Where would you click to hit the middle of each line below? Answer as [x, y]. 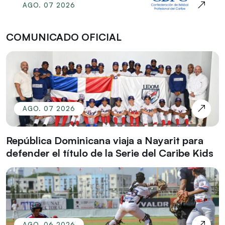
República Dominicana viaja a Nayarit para [105, 140]
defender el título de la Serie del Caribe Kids [110, 153]
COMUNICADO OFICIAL [64, 37]
